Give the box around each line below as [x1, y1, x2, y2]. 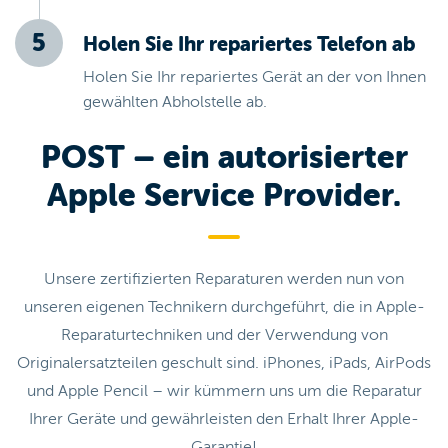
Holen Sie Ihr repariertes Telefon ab [83, 33, 415, 57]
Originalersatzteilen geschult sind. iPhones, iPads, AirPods [17, 354, 431, 373]
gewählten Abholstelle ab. [83, 93, 267, 112]
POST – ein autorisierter [40, 139, 408, 177]
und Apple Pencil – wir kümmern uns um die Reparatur [26, 382, 422, 401]
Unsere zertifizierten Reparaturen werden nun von [44, 270, 404, 289]
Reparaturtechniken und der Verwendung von [60, 326, 388, 345]
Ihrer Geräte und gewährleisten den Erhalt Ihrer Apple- [29, 410, 419, 429]
